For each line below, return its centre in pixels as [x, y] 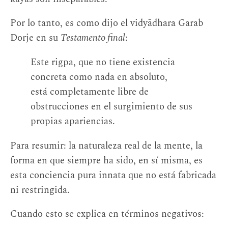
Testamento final [93, 38]
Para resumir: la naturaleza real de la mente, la [106, 146]
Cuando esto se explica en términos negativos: [107, 214]
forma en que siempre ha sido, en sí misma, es [106, 160]
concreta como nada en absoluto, [99, 77]
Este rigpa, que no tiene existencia [103, 62]
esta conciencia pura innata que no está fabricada [113, 175]
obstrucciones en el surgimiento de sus [111, 106]
